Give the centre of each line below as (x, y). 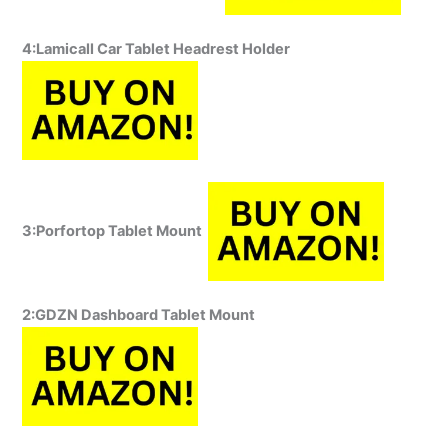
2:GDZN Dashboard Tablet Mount (139, 315)
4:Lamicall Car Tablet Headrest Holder (158, 49)
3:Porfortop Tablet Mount (115, 230)
